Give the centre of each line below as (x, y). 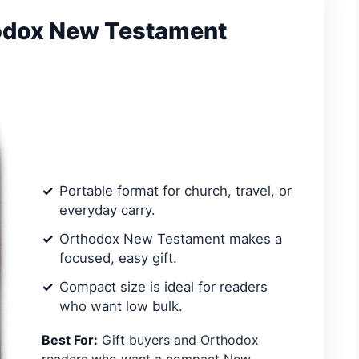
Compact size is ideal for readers (163, 287)
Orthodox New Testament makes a (171, 239)
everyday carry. (107, 210)
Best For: (70, 340)
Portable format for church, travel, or (175, 191)
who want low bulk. (121, 307)
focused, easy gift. (118, 258)
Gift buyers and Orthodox (178, 340)
